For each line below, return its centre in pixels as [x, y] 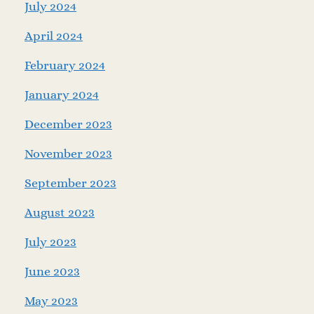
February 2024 [65, 66]
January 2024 [62, 95]
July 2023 [50, 242]
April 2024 [54, 36]
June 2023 [52, 272]
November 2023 [68, 154]
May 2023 [51, 301]
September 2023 [70, 183]
